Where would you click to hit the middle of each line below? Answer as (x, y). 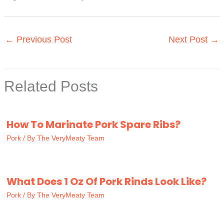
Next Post (189, 40)
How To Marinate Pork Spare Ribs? (93, 125)
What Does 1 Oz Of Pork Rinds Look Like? (106, 182)
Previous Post (43, 40)
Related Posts (51, 86)
